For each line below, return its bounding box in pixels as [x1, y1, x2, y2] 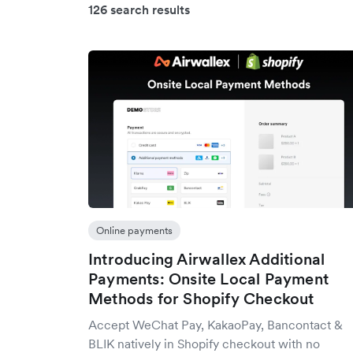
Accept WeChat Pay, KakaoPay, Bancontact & [88, 317, 343, 333]
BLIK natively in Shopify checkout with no [88, 336, 320, 351]
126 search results [88, 2, 190, 17]
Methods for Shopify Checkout [88, 288, 314, 309]
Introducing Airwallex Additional [88, 249, 325, 269]
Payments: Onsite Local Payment [88, 269, 329, 289]
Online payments [96, 224, 173, 237]
